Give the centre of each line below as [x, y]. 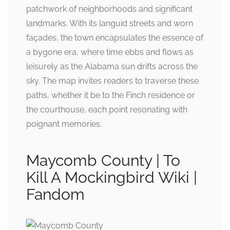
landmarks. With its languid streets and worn [110, 23]
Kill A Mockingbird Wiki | [112, 177]
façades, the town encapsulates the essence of [115, 37]
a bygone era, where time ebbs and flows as [110, 52]
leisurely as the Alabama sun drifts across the [112, 66]
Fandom [55, 194]
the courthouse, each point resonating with [107, 109]
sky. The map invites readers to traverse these [112, 81]
